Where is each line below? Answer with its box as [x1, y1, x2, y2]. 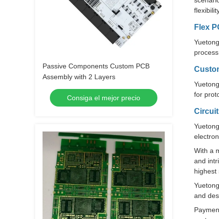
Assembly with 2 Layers [43, 73, 115, 81]
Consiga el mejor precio [67, 94, 140, 102]
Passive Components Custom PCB [43, 62, 150, 70]
